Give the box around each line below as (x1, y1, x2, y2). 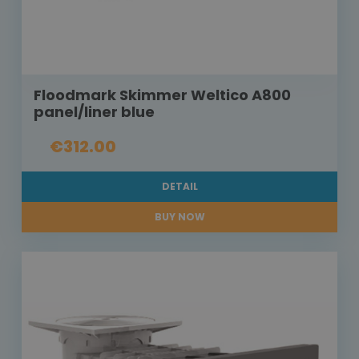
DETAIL (161, 179, 198, 194)
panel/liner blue (34, 102, 155, 123)
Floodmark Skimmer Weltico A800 (34, 85, 291, 106)
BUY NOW (154, 210, 205, 224)
